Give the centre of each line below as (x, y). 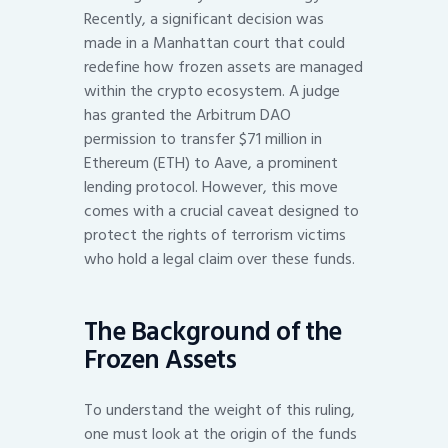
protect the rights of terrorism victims (215, 235)
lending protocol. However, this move (211, 187)
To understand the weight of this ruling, (219, 410)
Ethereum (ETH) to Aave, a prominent (211, 163)
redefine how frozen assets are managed (223, 67)
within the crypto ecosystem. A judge (212, 91)
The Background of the (213, 332)
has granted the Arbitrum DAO (187, 115)
